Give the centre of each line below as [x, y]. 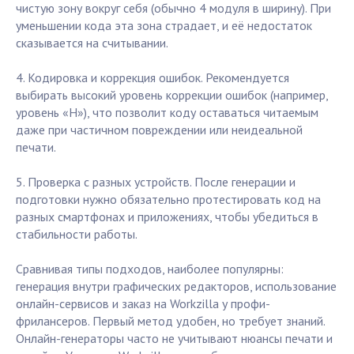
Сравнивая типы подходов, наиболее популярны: [150, 269]
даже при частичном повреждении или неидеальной [159, 130]
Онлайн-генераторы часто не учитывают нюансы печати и [174, 339]
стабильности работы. [77, 234]
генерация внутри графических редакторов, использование [176, 286]
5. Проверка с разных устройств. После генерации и [156, 182]
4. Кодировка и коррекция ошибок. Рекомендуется [153, 78]
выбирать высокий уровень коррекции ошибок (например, [172, 95]
